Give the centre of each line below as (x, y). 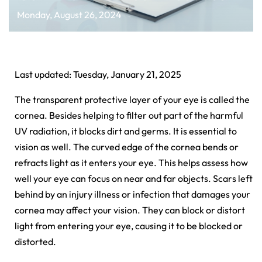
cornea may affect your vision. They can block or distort (130, 210)
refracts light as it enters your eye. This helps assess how (131, 162)
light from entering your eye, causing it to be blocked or (129, 225)
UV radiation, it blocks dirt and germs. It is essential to (126, 131)
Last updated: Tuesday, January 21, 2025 (98, 74)
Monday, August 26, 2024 (69, 15)
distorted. (36, 241)
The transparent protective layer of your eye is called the (132, 99)
